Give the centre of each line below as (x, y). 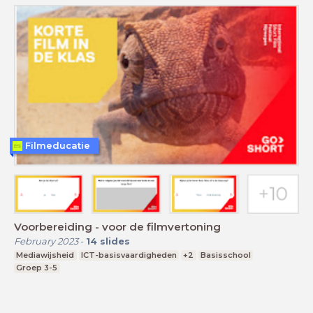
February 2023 (46, 241)
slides (115, 241)
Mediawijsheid (45, 255)
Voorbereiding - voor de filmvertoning (117, 226)
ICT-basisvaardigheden (129, 255)
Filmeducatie (58, 146)
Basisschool (226, 255)
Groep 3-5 (37, 267)
